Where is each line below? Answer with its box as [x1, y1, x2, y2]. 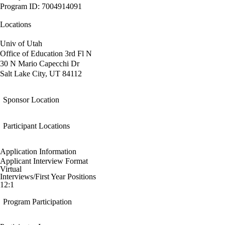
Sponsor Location [3, 95, 59, 104]
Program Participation [3, 197, 72, 206]
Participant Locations [3, 122, 70, 131]
